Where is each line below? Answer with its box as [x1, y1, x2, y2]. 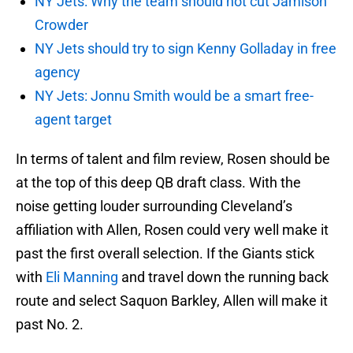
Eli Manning [46, 269, 118, 286]
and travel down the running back [118, 269, 329, 286]
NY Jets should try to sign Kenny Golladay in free [35, 40, 336, 58]
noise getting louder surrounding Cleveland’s [16, 198, 292, 215]
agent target [35, 111, 112, 128]
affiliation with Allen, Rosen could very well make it [16, 221, 329, 239]
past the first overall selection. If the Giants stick [16, 245, 314, 262]
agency [35, 64, 80, 81]
